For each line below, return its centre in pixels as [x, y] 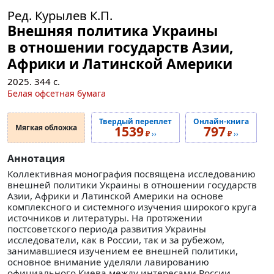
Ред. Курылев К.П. [60, 15]
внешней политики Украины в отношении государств [132, 184]
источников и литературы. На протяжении [105, 217]
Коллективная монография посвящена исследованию [131, 173]
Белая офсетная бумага [57, 93]
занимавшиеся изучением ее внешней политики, [123, 250]
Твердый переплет [135, 121]
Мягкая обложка [46, 127]
